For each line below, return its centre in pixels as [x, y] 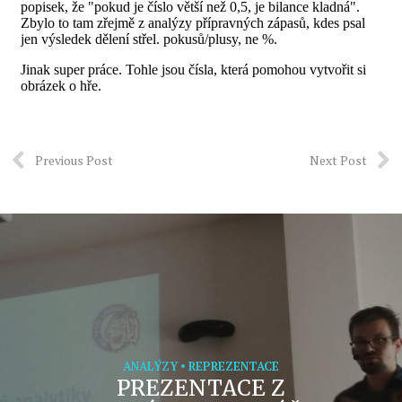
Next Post [338, 160]
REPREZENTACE [234, 366]
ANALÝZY [150, 366]
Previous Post [74, 160]
